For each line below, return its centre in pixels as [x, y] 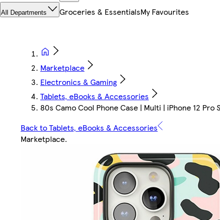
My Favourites [165, 12]
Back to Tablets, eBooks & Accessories [89, 128]
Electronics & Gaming [79, 82]
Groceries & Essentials [100, 12]
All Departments [24, 13]
